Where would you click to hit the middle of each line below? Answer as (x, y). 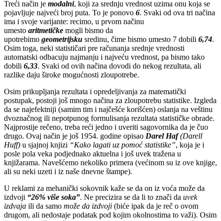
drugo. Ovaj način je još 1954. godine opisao (75, 136)
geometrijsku (63, 39)
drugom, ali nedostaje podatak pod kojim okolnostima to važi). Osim (110, 215)
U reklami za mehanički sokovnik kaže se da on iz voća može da (104, 188)
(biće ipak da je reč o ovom (156, 206)
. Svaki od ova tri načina (177, 12)
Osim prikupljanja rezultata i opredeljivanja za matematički (95, 91)
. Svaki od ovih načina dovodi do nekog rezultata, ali (119, 66)
